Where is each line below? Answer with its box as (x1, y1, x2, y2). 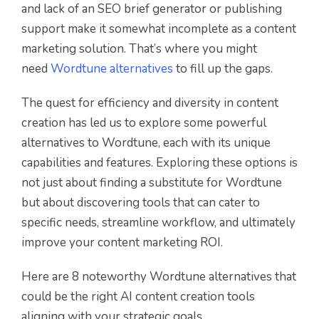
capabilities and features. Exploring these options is (21, 155, 298, 172)
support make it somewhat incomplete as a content (21, 21, 296, 38)
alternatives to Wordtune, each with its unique (21, 135, 271, 152)
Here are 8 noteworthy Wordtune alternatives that (21, 268, 296, 286)
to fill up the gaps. (173, 61, 273, 78)
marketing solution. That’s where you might (21, 41, 257, 58)
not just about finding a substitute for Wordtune (21, 174, 282, 192)
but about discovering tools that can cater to (21, 194, 260, 211)
